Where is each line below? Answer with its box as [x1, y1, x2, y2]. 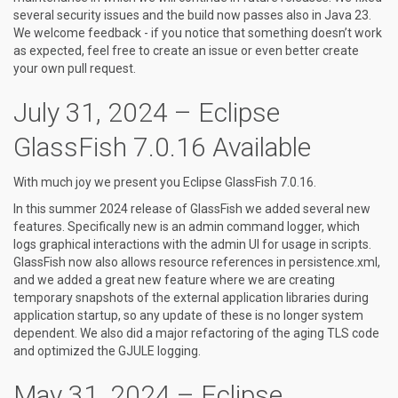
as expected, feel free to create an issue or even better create [13, 44, 359, 58]
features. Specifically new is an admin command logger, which [13, 219, 360, 234]
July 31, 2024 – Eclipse [13, 97, 280, 128]
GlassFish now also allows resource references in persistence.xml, [13, 255, 380, 269]
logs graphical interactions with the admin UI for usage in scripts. [13, 237, 371, 251]
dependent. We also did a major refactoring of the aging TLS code [13, 326, 379, 340]
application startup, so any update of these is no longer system [13, 308, 363, 322]
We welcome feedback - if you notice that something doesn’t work [13, 26, 382, 40]
